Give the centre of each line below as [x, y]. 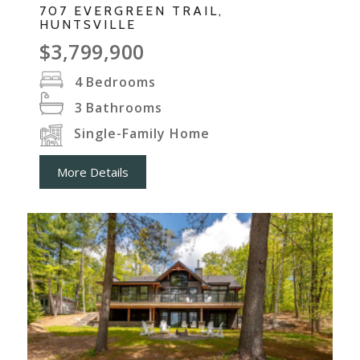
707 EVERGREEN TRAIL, [131, 11]
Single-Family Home [141, 134]
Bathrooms [124, 108]
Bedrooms [121, 82]
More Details [92, 172]
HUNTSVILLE [88, 25]
